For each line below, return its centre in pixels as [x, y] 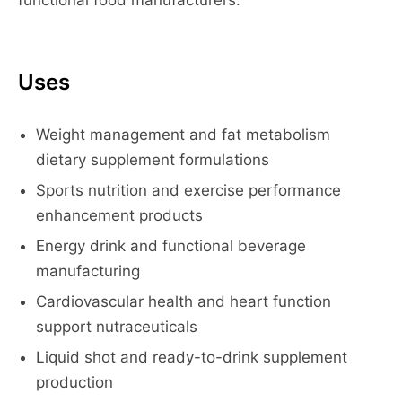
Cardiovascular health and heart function [184, 301]
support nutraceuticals [117, 327]
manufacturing [88, 271]
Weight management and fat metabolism [183, 135]
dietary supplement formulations [153, 160]
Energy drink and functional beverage [171, 246]
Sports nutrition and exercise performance [188, 190]
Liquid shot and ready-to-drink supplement [192, 357]
